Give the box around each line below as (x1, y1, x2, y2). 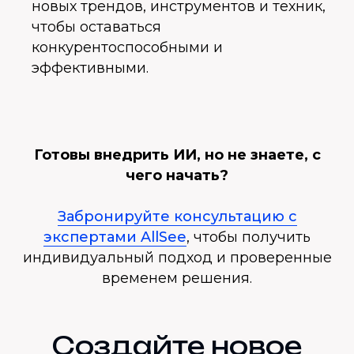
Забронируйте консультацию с (57, 208, 297, 225)
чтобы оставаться (32, 18, 161, 36)
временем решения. (102, 269, 252, 287)
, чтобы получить (186, 228, 311, 246)
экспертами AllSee (43, 228, 186, 246)
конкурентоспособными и (32, 39, 223, 56)
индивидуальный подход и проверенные (22, 249, 332, 266)
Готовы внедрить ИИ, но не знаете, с (33, 146, 321, 164)
